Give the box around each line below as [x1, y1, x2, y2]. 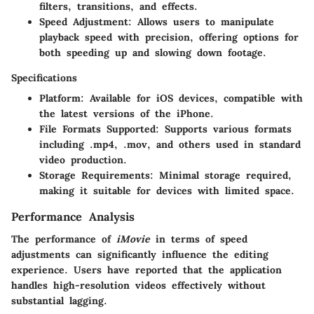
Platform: [39, 91, 84, 104]
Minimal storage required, [153, 168, 292, 182]
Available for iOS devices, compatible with [84, 91, 303, 104]
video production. [39, 153, 127, 166]
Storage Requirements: [39, 168, 153, 182]
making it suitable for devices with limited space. [39, 184, 294, 197]
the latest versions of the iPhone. [39, 107, 214, 120]
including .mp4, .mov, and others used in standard [39, 137, 301, 151]
